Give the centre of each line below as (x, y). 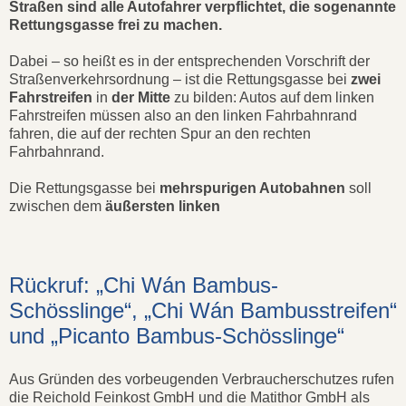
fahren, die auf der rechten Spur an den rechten (160, 134)
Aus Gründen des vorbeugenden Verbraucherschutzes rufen (202, 380)
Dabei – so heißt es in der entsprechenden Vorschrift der (189, 62)
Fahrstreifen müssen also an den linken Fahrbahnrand (183, 116)
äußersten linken (163, 207)
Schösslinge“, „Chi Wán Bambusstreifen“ (203, 311)
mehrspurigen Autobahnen (252, 188)
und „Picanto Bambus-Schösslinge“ (177, 336)
